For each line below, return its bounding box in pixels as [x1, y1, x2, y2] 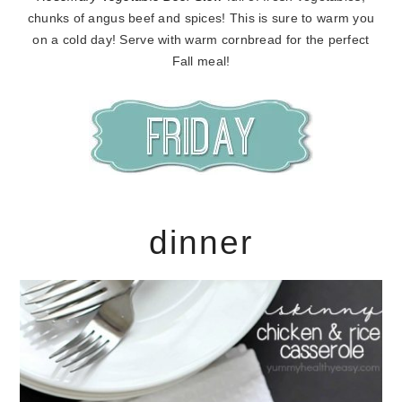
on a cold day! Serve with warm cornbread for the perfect [32, 32, 370, 47]
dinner [149, 223, 253, 261]
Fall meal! [171, 54, 231, 68]
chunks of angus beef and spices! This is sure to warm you [27, 11, 375, 25]
